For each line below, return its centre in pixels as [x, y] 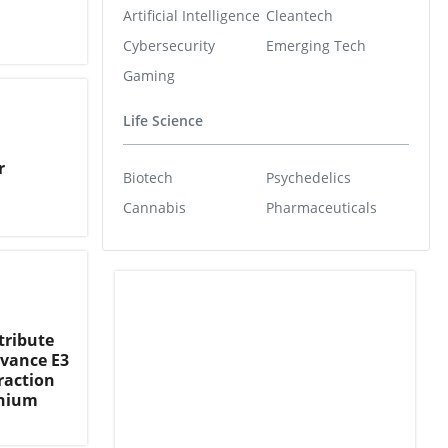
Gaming [149, 75]
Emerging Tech [316, 45]
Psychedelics [308, 177]
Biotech [148, 177]
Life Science [163, 121]
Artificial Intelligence [191, 15]
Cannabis [154, 207]
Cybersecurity [169, 45]
